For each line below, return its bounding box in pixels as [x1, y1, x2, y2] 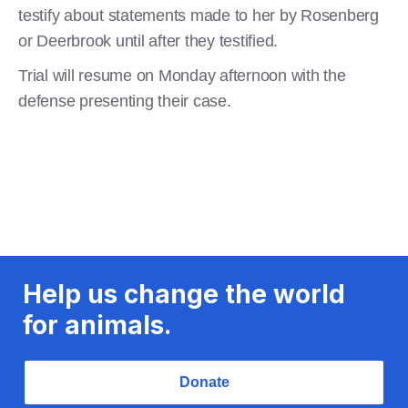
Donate [178, 373, 229, 390]
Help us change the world [23, 278, 345, 310]
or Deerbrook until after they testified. [18, 31, 278, 50]
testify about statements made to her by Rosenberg [18, 5, 379, 25]
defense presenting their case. [18, 91, 231, 110]
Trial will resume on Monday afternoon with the [18, 66, 346, 85]
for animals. [23, 309, 171, 341]
